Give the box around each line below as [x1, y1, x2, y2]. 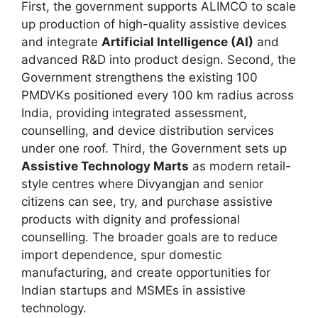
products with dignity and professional [21, 212, 240, 226]
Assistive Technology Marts [21, 159, 189, 173]
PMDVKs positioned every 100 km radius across [21, 88, 294, 102]
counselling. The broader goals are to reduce [21, 230, 278, 244]
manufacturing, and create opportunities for [21, 265, 270, 280]
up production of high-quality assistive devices [21, 17, 287, 31]
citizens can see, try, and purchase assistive [21, 194, 273, 209]
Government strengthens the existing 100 [21, 70, 258, 84]
